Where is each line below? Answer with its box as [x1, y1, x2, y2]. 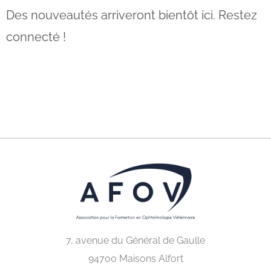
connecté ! [6, 30, 66, 44]
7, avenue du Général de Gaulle [66, 234, 205, 246]
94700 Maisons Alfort [88, 252, 183, 264]
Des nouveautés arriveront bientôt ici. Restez [6, 8, 257, 22]
